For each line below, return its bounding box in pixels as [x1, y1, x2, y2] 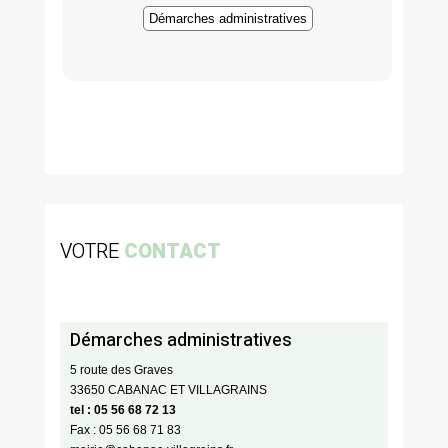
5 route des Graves [69, 363, 173, 378]
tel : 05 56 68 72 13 [69, 403, 176, 418]
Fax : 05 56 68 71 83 [69, 423, 181, 438]
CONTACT [123, 237, 221, 267]
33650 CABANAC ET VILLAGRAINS [69, 383, 267, 398]
